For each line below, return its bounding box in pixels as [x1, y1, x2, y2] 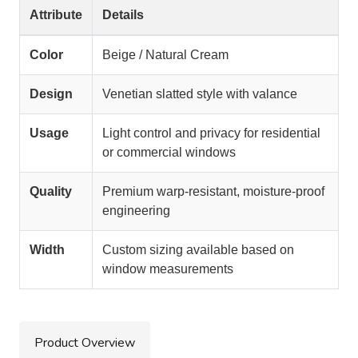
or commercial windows [102, 145, 236, 159]
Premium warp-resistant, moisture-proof [102, 184, 324, 198]
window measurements [102, 261, 233, 276]
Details [102, 7, 144, 22]
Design [30, 86, 73, 101]
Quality [30, 184, 72, 198]
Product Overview [34, 333, 136, 352]
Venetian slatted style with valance [102, 86, 297, 101]
